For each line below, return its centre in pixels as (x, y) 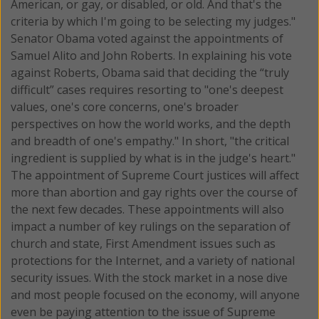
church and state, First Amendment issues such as (143, 243)
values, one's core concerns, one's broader (125, 106)
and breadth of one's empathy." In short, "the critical (150, 141)
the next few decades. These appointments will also (147, 209)
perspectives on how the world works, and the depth (151, 124)
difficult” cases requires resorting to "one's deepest (147, 89)
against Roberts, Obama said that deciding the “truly (150, 72)
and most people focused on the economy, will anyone (155, 294)
